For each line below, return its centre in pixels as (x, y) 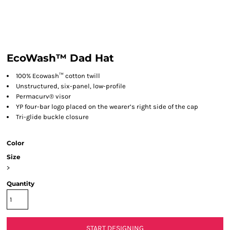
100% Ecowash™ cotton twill (58, 76)
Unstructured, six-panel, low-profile (71, 86)
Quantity (21, 184)
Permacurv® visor (43, 96)
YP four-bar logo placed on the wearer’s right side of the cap (107, 107)
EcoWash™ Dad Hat (60, 58)
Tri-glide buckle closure (52, 117)
